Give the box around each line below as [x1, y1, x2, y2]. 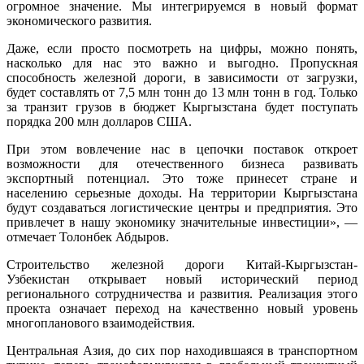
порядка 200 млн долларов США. [6, 114, 192, 128]
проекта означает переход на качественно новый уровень [6, 301, 357, 315]
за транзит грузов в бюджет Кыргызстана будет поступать [6, 99, 357, 114]
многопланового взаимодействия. [6, 315, 195, 330]
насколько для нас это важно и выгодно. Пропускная [6, 55, 357, 70]
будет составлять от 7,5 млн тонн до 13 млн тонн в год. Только [6, 84, 357, 99]
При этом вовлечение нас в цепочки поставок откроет [6, 141, 357, 156]
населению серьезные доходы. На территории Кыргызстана [6, 185, 357, 200]
